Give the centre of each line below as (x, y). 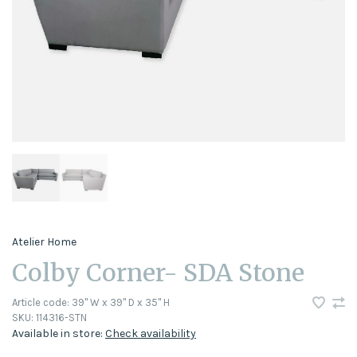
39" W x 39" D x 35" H (120, 302)
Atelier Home (44, 241)
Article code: (41, 302)
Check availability (151, 333)
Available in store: (59, 333)
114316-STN (60, 318)
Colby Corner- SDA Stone (158, 273)
